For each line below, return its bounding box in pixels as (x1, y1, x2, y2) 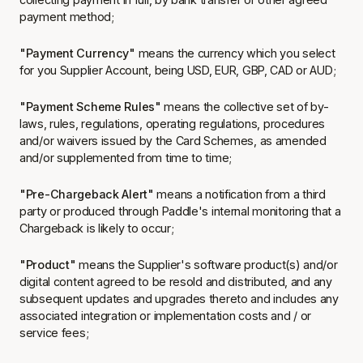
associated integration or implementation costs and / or (19, 309, 312, 322)
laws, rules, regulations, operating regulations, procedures (19, 117, 326, 130)
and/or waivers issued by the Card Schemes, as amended (19, 134, 327, 147)
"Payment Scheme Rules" (19, 100, 164, 113)
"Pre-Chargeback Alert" (19, 187, 154, 201)
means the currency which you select (138, 46, 335, 60)
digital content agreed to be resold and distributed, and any (19, 275, 332, 288)
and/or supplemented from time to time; (19, 151, 233, 164)
